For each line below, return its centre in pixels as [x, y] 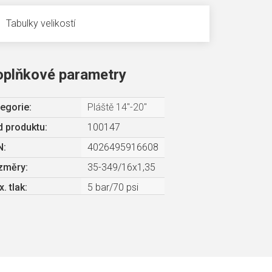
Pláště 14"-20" [117, 107]
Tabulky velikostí [41, 24]
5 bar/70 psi [113, 188]
